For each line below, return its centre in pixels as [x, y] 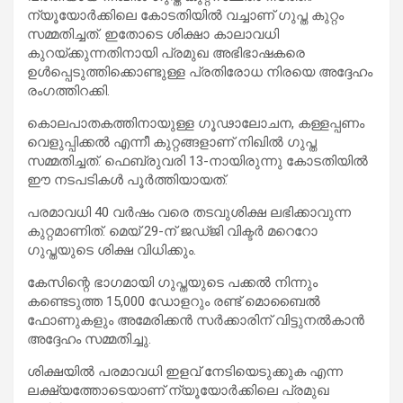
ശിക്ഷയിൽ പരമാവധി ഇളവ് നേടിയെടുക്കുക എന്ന [185, 371]
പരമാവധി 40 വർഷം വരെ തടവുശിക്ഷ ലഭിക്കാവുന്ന [189, 212]
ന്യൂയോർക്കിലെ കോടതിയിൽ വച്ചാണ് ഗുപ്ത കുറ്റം [185, 15]
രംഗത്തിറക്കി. [68, 90]
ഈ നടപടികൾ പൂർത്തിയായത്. [127, 179]
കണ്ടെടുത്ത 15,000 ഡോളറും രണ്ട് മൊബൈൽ [174, 301]
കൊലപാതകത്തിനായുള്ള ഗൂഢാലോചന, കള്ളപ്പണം [196, 123]
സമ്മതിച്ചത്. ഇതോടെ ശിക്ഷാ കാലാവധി [153, 34]
